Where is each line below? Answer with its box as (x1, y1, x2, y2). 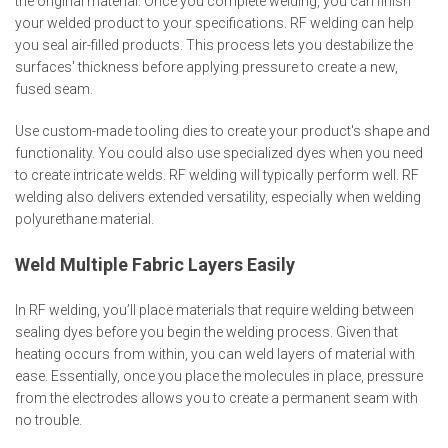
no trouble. (15, 412, 82, 429)
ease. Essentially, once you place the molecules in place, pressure (15, 368, 423, 385)
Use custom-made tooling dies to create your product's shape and (15, 123, 430, 140)
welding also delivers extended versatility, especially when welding (15, 189, 421, 206)
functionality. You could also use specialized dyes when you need (15, 145, 423, 162)
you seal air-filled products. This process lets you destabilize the (15, 37, 413, 54)
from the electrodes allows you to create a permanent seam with (15, 390, 418, 407)
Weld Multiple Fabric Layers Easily (15, 254, 295, 276)
